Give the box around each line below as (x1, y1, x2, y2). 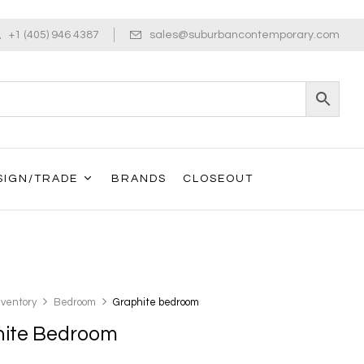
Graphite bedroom (113, 296, 200, 308)
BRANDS (111, 172, 167, 184)
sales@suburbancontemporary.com (149, 29, 340, 41)
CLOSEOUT (183, 172, 253, 184)
